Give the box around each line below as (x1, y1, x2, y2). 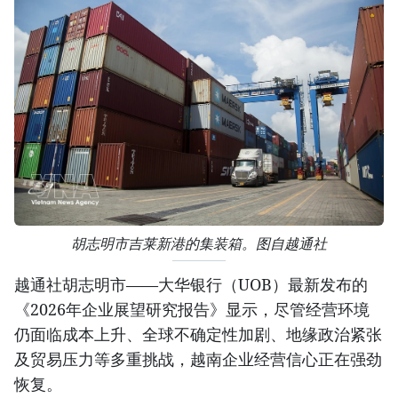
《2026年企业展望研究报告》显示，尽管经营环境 (14, 298, 370, 321)
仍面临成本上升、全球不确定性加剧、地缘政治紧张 (14, 323, 382, 346)
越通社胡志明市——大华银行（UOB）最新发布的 (14, 274, 368, 296)
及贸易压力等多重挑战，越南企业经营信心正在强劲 (14, 348, 382, 370)
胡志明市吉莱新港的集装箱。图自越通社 (71, 235, 327, 253)
